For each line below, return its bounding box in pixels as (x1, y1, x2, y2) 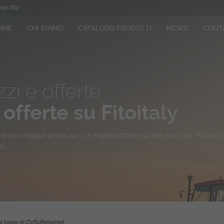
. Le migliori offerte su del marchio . (79, 131, 196, 139)
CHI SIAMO (27, 24, 63, 32)
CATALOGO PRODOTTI (78, 24, 151, 32)
